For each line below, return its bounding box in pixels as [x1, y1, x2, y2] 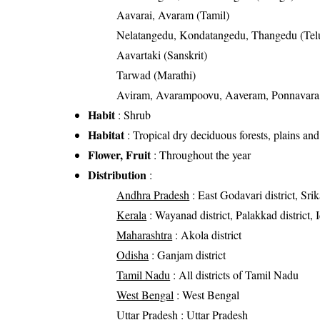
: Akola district [172, 227, 242, 243]
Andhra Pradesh [116, 187, 190, 203]
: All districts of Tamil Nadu [170, 267, 299, 283]
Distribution [88, 166, 147, 184]
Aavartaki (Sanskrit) [116, 47, 208, 63]
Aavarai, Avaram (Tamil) [116, 7, 230, 23]
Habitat [88, 126, 125, 144]
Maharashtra [116, 227, 173, 243]
